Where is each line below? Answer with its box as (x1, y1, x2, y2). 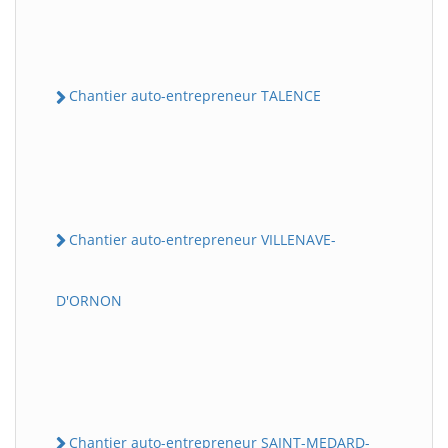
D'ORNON (56, 290, 122, 310)
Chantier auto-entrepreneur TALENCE (69, 86, 321, 106)
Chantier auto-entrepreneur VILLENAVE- (69, 229, 336, 249)
